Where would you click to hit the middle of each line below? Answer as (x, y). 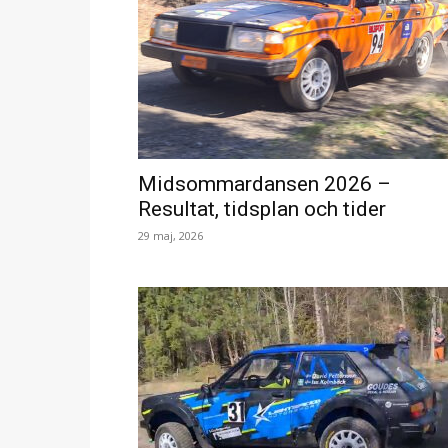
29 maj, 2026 (170, 235)
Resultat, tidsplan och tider (262, 209)
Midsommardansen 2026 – (264, 184)
